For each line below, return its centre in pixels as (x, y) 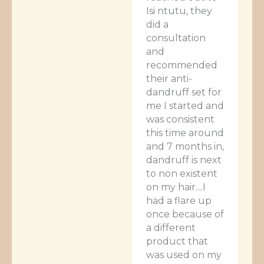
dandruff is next (184, 160)
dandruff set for (184, 92)
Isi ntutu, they (179, 11)
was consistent (180, 119)
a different (171, 227)
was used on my (184, 255)
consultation (176, 38)
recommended (182, 65)
